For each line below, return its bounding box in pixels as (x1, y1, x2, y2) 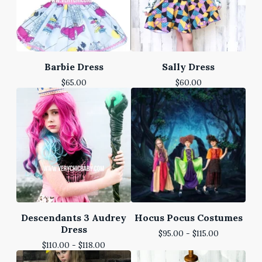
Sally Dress (162, 61, 215, 73)
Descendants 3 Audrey (21, 212, 126, 223)
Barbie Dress (44, 61, 104, 73)
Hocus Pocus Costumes (134, 212, 243, 223)
